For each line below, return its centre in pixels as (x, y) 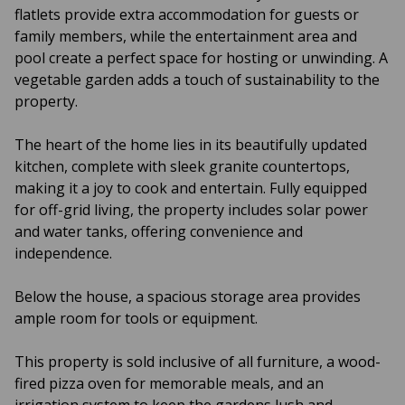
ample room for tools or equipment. (136, 318)
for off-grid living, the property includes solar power (191, 210)
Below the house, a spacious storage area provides (188, 297)
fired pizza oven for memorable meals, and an (169, 383)
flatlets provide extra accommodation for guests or (187, 14)
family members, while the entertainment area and (186, 36)
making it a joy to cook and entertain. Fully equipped (191, 188)
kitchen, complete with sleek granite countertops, (182, 166)
